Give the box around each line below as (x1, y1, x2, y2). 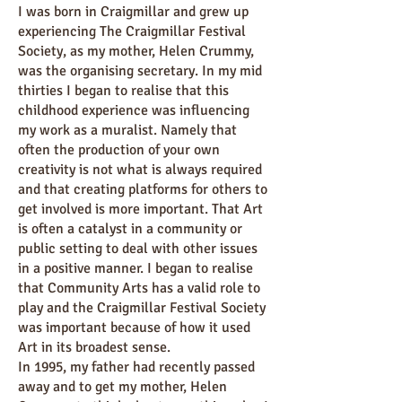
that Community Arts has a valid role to (18, 279, 260, 297)
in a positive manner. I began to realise (18, 259, 253, 277)
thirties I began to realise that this (18, 82, 229, 100)
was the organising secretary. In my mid (18, 62, 262, 80)
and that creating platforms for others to (18, 180, 267, 198)
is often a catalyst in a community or (18, 220, 242, 238)
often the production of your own (18, 141, 220, 159)
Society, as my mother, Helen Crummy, (18, 42, 254, 60)
